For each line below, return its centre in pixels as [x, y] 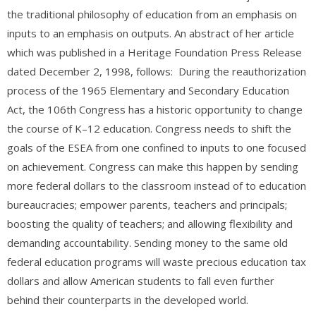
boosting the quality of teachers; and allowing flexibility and [150, 224]
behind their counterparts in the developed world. [128, 300]
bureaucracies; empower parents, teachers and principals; [147, 205]
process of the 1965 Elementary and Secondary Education [148, 90]
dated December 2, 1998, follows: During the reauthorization [157, 71]
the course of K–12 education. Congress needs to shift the [149, 128]
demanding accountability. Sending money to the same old [147, 243]
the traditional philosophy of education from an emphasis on [152, 14]
